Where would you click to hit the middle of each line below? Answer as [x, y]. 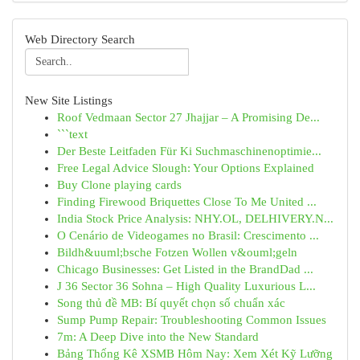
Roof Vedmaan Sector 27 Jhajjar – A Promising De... [188, 117]
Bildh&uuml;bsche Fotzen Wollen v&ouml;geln [177, 252]
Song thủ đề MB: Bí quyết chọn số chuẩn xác [171, 303]
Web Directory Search [80, 39]
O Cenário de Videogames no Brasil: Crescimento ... [188, 235]
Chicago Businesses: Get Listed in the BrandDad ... [185, 269]
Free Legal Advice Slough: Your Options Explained [186, 168]
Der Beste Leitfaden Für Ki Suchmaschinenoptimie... [189, 151]
